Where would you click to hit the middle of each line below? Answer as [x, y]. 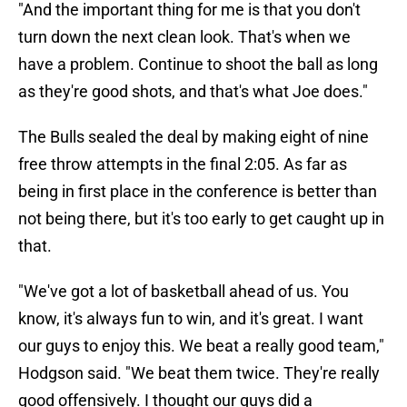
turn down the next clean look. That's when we [184, 37]
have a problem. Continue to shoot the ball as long [198, 65]
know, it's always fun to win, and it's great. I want [191, 319]
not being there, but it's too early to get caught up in [201, 219]
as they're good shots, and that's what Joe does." [193, 92]
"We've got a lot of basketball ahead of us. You [184, 292]
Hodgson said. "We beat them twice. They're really [199, 373]
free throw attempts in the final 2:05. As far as [183, 164]
